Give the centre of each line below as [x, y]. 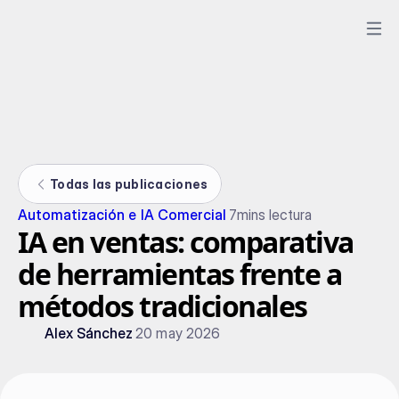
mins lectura [274, 215]
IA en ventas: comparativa [186, 242]
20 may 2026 [178, 333]
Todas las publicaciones [129, 183]
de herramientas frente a [179, 274]
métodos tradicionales [163, 306]
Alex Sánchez [89, 333]
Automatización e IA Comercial [122, 215]
